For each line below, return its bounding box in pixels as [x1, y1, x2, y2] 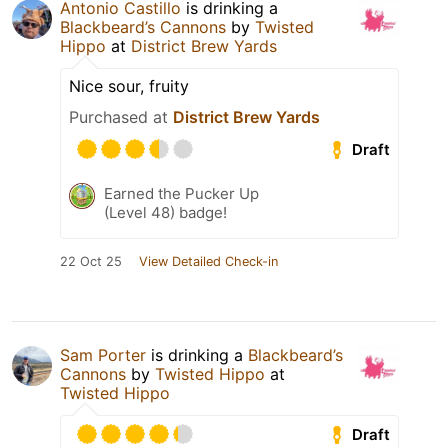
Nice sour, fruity [69, 76, 189, 97]
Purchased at [69, 107, 173, 128]
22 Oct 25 [60, 254, 122, 270]
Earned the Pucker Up [104, 184, 259, 204]
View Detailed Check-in [139, 254, 278, 270]
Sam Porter [60, 345, 146, 366]
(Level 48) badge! [104, 203, 227, 223]
